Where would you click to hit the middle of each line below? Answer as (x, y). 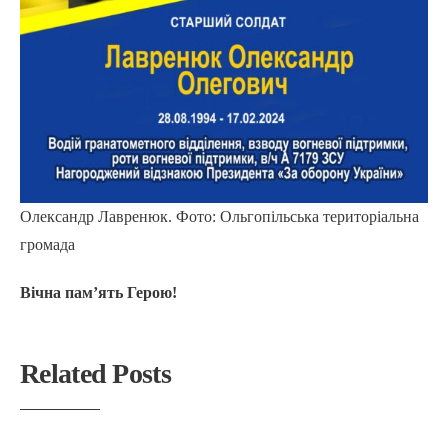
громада (47, 244)
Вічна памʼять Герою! (98, 292)
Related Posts (95, 373)
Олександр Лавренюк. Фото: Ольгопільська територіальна (219, 216)
